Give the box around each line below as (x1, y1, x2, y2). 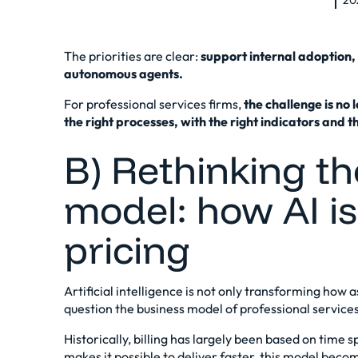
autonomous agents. (64, 66, 183, 82)
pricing (64, 225, 190, 273)
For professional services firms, (64, 96, 244, 112)
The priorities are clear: (64, 48, 201, 64)
